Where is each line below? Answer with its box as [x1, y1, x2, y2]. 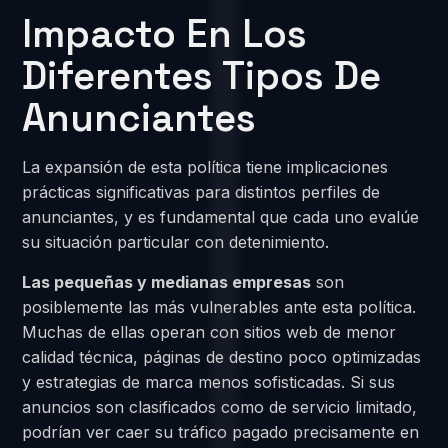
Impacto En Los [22, 9, 308, 59]
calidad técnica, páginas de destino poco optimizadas [22, 346, 422, 367]
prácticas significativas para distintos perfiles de [22, 182, 381, 203]
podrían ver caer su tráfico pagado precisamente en [22, 421, 420, 442]
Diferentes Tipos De [22, 51, 382, 101]
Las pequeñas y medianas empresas [22, 271, 312, 292]
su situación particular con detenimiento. [22, 232, 330, 253]
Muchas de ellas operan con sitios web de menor [22, 321, 397, 342]
